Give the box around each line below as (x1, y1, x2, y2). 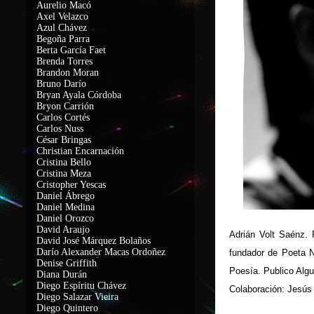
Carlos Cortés (36, 112, 90, 123)
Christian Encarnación (36, 146, 124, 156)
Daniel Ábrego (36, 191, 95, 201)
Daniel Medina (36, 202, 95, 212)
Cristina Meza (36, 168, 91, 179)
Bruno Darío (36, 78, 86, 89)
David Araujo (36, 224, 90, 235)
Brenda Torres (36, 56, 93, 67)
